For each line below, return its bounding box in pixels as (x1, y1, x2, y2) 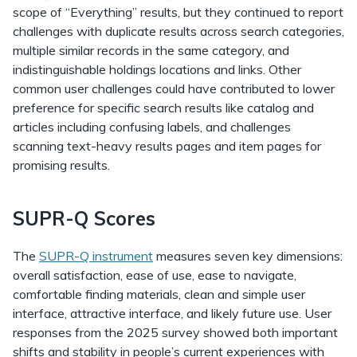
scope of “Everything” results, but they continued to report (13, 4, 343, 20)
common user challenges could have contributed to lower (13, 80, 335, 96)
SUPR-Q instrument (39, 248, 153, 264)
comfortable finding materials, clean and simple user (13, 286, 305, 302)
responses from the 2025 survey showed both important (13, 324, 338, 340)
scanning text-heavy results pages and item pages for (13, 138, 321, 154)
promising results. (13, 157, 110, 173)
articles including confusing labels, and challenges (13, 119, 291, 135)
